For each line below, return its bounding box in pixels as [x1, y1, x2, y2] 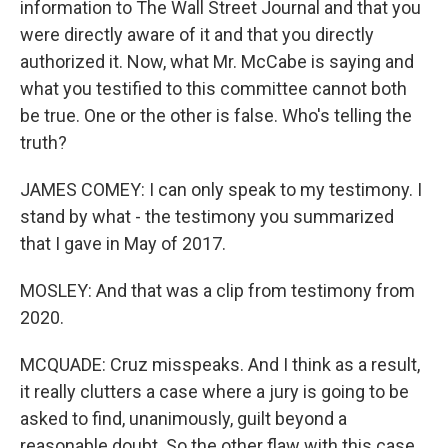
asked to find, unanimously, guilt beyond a [20, 408, 347, 429]
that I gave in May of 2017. [20, 233, 226, 254]
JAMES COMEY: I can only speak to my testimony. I [20, 179, 422, 200]
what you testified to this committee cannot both [20, 78, 407, 99]
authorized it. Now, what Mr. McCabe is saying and [20, 51, 414, 72]
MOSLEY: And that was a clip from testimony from [20, 280, 415, 301]
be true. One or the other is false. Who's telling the [20, 105, 412, 126]
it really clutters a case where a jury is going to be [20, 381, 409, 402]
